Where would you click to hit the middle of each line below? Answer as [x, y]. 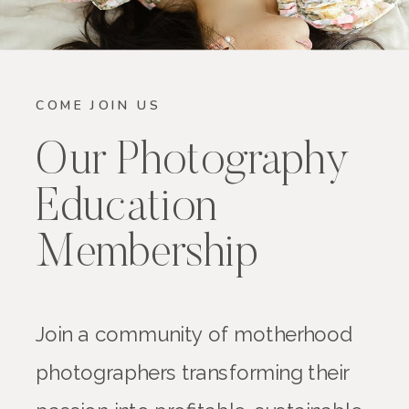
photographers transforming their [193, 372]
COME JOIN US [98, 106]
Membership [147, 256]
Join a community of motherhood [194, 334]
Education [126, 210]
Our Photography [193, 163]
